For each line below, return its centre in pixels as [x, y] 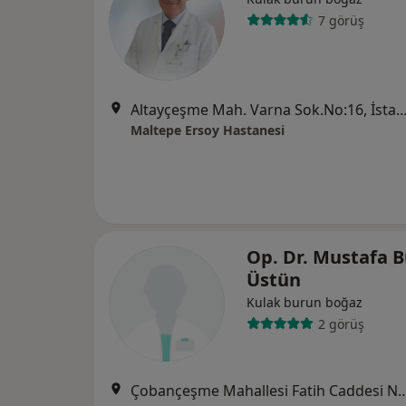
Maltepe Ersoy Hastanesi [208, 130]
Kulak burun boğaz [304, 302]
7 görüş [341, 20]
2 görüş [341, 324]
